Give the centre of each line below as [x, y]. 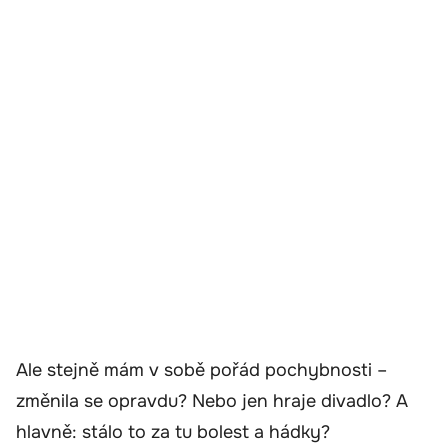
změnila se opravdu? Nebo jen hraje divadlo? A [212, 400]
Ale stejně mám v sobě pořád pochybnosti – [201, 369]
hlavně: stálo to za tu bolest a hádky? [173, 431]
